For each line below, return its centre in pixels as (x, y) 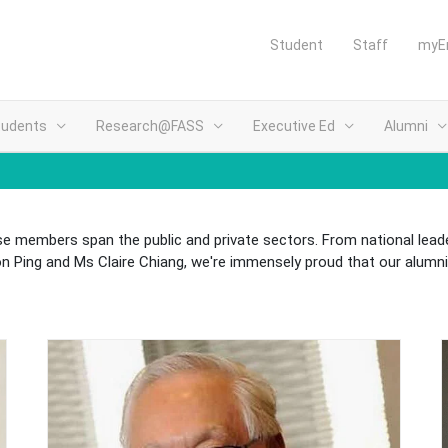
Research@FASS (150, 126)
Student (296, 45)
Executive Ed (294, 126)
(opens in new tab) (67, 339)
